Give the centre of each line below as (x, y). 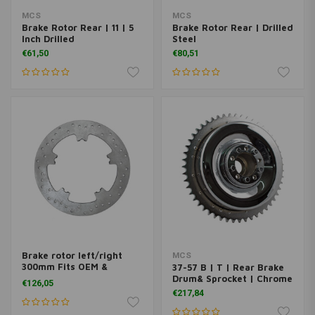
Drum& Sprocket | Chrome (232, 278)
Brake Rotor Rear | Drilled (232, 27)
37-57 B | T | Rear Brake (228, 267)
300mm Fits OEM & (65, 266)
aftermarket (50, 278)
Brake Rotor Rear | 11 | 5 (78, 27)
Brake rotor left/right (72, 255)
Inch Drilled (48, 39)
